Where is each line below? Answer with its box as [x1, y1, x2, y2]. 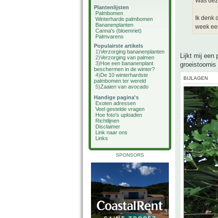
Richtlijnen [95, 118, 119, 124]
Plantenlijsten [94, 4, 129, 10]
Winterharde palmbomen [95, 16, 153, 22]
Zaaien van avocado [100, 84, 148, 90]
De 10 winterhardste [100, 72, 148, 78]
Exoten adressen [95, 100, 136, 106]
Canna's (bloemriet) [95, 28, 142, 34]
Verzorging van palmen [100, 54, 154, 60]
